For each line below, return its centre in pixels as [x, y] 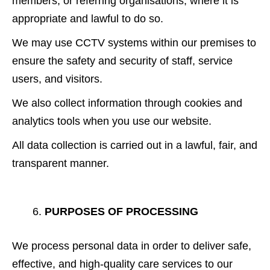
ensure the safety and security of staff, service [122, 61]
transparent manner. [61, 163]
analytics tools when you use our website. [112, 121]
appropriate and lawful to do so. [88, 18]
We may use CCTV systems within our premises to [134, 42]
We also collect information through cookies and [127, 103]
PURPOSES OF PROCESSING [121, 211]
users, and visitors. [57, 79]
